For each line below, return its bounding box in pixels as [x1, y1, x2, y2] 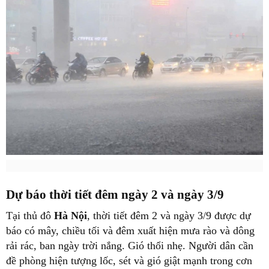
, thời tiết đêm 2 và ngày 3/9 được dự [87, 210, 251, 222]
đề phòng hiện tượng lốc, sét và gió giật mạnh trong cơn [6, 255, 252, 267]
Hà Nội [54, 210, 87, 222]
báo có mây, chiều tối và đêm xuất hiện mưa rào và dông [6, 225, 255, 237]
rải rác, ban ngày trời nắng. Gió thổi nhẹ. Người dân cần [6, 240, 253, 252]
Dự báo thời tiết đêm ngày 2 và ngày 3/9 [6, 187, 224, 202]
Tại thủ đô [6, 210, 54, 222]
